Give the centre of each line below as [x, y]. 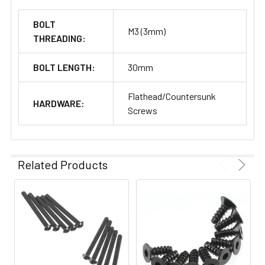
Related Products [63, 164]
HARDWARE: [59, 103]
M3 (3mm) [147, 31]
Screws [143, 110]
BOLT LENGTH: [64, 67]
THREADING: [59, 38]
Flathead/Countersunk [172, 96]
